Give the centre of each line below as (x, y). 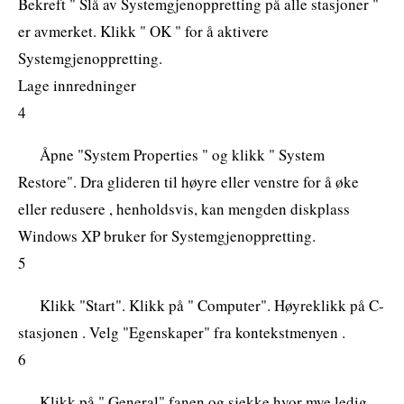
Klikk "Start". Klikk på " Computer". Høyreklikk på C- (212, 305)
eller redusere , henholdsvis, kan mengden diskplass (184, 208)
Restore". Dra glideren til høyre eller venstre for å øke (188, 181)
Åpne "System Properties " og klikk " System (182, 154)
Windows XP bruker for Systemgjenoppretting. (167, 235)
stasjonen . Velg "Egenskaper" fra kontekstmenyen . (182, 332)
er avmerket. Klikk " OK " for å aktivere (143, 31)
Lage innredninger (77, 85)
